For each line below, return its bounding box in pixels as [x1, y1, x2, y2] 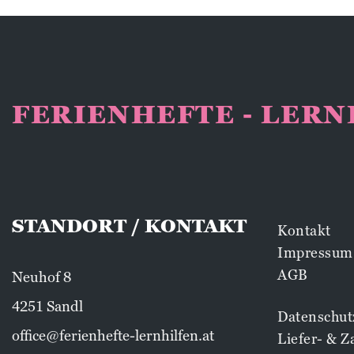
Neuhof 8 [12, 266, 71, 287]
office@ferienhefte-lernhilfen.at [12, 325, 214, 345]
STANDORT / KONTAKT [12, 214, 247, 239]
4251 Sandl [12, 296, 83, 316]
